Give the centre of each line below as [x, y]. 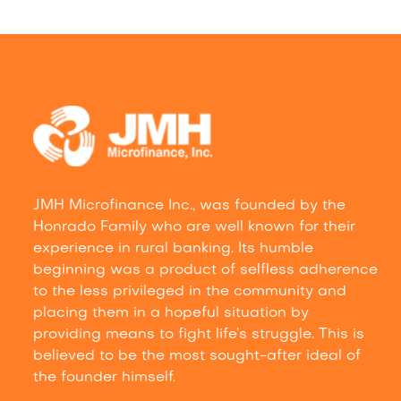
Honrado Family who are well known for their [195, 228]
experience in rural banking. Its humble [174, 249]
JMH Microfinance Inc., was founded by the [190, 206]
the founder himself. [105, 378]
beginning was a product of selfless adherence [206, 271]
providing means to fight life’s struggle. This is [199, 335]
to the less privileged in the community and [190, 292]
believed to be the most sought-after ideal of [197, 357]
